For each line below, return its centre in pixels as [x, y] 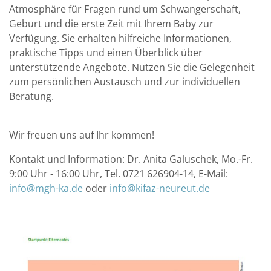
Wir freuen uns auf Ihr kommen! [82, 135]
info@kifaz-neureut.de [160, 188]
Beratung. [31, 96]
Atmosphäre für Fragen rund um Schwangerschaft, [125, 9]
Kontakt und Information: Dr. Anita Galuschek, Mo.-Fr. [131, 159]
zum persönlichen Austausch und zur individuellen [125, 81]
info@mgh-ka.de [46, 188]
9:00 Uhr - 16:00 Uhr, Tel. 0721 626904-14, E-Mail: [119, 173]
